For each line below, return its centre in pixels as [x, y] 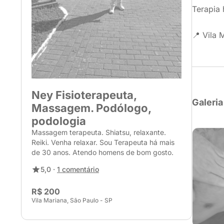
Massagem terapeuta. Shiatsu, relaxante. [99, 132]
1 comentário [78, 169]
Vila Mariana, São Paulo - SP [72, 200]
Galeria [207, 102]
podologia [59, 121]
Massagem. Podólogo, [91, 108]
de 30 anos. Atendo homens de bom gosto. [102, 152]
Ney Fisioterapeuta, [84, 95]
